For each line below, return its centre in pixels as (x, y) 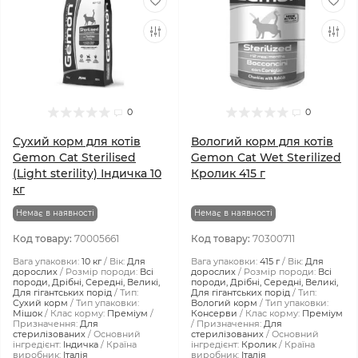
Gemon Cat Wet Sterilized (266, 157)
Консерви (214, 313)
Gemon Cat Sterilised (74, 157)
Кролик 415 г (228, 173)
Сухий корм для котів (77, 141)
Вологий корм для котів (262, 141)
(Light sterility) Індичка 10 (87, 173)
